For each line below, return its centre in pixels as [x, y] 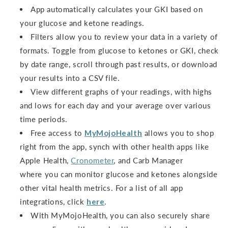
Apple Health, [46, 161]
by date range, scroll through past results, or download [119, 64]
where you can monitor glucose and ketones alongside [119, 174]
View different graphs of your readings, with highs [122, 92]
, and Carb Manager [148, 161]
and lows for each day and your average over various [116, 106]
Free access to [58, 133]
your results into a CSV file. [70, 78]
